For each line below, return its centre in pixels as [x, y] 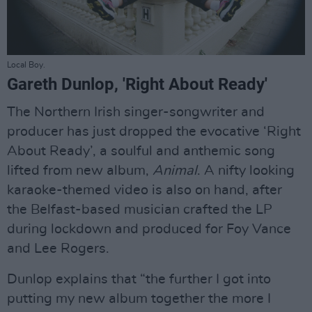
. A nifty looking [246, 170]
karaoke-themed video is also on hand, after [145, 190]
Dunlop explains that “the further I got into [139, 279]
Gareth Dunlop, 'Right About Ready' [137, 84]
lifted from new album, [80, 170]
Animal [175, 170]
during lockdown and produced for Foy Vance [149, 229]
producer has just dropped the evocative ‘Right [154, 131]
